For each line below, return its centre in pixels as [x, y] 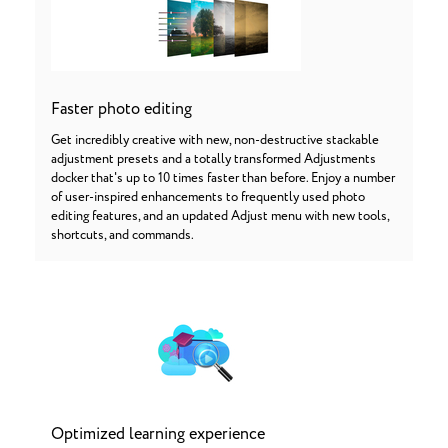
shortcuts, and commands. [122, 235]
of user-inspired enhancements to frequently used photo [208, 197]
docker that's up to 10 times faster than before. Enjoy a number [223, 178]
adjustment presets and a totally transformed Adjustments [213, 159]
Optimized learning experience [158, 434]
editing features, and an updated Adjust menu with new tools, [220, 216]
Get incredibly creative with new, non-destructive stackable [215, 140]
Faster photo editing [121, 109]
